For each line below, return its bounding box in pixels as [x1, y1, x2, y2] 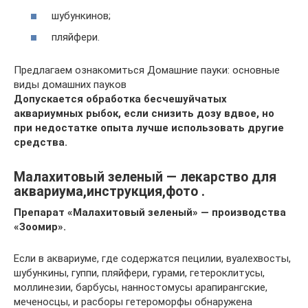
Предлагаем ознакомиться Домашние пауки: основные [14, 64, 280, 76]
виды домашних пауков [14, 78, 126, 91]
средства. [14, 136, 67, 148]
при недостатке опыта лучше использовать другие [14, 122, 284, 134]
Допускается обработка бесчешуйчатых [14, 93, 227, 105]
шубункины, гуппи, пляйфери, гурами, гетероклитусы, [14, 267, 265, 279]
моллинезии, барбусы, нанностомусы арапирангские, [14, 281, 267, 294]
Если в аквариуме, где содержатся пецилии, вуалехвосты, [14, 252, 291, 265]
